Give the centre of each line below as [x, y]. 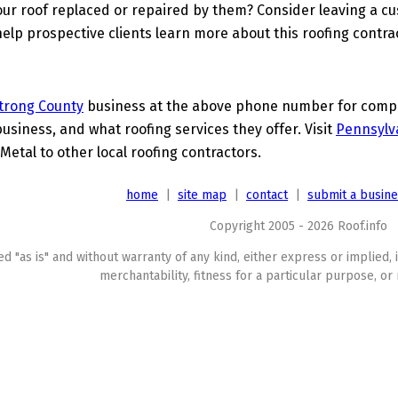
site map [202, 195]
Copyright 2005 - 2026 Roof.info [298, 226]
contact [267, 195]
